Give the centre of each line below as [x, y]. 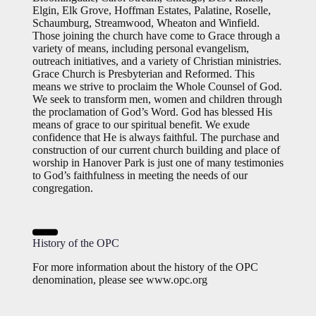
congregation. [63, 188]
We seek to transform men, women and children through [157, 99]
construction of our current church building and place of [156, 150]
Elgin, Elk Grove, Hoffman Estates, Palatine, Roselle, [152, 10]
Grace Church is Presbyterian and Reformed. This [144, 74]
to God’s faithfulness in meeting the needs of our [140, 175]
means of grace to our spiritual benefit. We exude [141, 124]
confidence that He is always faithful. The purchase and [156, 137]
